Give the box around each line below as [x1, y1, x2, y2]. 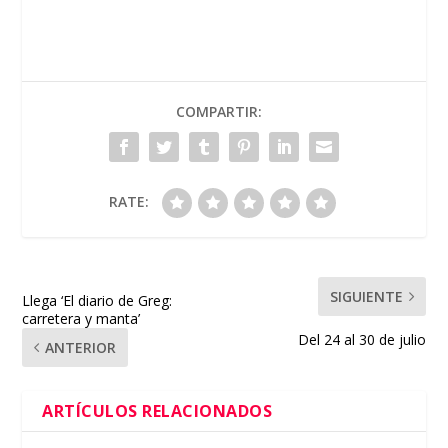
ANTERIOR [45, 338, 117, 358]
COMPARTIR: [176, 102, 262, 122]
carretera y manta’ [22, 309, 141, 329]
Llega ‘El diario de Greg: [22, 291, 173, 311]
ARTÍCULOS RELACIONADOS [42, 400, 273, 423]
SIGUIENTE [329, 287, 403, 307]
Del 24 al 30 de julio [297, 330, 426, 350]
